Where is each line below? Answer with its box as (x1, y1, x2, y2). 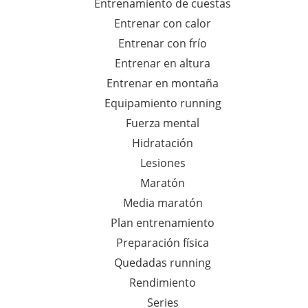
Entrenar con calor (114, 16, 211, 32)
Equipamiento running (104, 96, 221, 111)
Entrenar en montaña (107, 76, 219, 91)
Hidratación (132, 135, 193, 151)
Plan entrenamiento (111, 215, 214, 231)
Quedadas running (114, 255, 211, 271)
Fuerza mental (126, 115, 199, 131)
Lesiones (140, 155, 186, 171)
